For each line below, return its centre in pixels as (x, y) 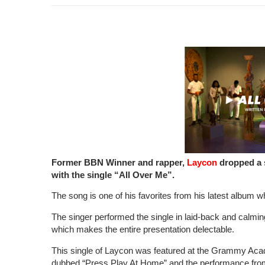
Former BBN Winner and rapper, (119, 162)
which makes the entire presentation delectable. (143, 229)
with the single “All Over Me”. (113, 175)
